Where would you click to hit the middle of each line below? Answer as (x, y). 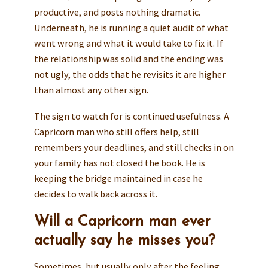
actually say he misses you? (124, 241)
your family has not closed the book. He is (119, 163)
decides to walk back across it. (95, 194)
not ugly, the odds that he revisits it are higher (130, 74)
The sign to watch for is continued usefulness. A (131, 116)
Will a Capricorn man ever (122, 222)
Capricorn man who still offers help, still (116, 132)
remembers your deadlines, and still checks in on (134, 147)
